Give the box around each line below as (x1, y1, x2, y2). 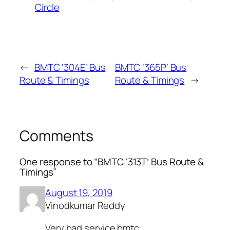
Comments (20, 126, 94, 146)
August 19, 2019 (45, 186, 112, 200)
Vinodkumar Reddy (45, 199, 125, 213)
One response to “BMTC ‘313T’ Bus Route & (20, 155, 204, 168)
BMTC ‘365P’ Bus (114, 61, 187, 74)
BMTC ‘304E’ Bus (34, 61, 106, 74)
